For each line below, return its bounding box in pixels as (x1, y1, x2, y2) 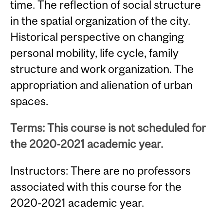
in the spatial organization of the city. (10, 14, 191, 27)
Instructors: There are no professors (10, 164, 191, 178)
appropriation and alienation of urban (10, 78, 193, 91)
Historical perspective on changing (10, 30, 184, 43)
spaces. (10, 94, 49, 108)
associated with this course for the (10, 180, 182, 194)
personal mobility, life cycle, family (10, 46, 179, 59)
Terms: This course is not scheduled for (10, 121, 206, 134)
